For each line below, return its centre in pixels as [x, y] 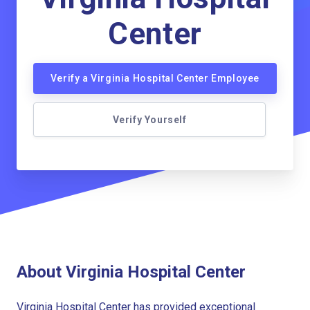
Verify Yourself [149, 120]
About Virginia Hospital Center [131, 272]
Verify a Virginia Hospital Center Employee [155, 78]
